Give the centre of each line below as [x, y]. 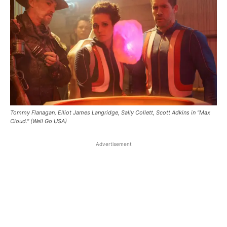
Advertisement [113, 144]
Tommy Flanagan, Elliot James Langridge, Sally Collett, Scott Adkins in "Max [110, 112]
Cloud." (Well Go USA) [39, 121]
